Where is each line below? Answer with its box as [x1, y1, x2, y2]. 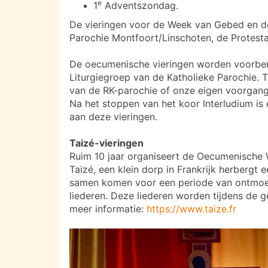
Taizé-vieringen [69, 137, 144, 149]
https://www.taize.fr [147, 203, 236, 215]
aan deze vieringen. [69, 111, 157, 123]
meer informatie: [69, 203, 147, 215]
